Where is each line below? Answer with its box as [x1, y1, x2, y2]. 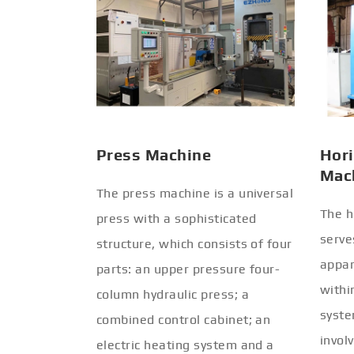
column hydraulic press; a [96, 286, 249, 302]
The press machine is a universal [96, 185, 294, 201]
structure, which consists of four [96, 235, 292, 251]
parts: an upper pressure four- [96, 261, 281, 277]
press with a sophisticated [96, 210, 257, 226]
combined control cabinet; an [96, 311, 271, 327]
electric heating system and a [96, 337, 274, 352]
